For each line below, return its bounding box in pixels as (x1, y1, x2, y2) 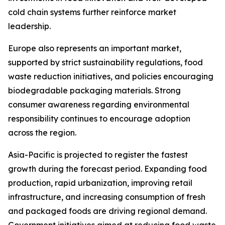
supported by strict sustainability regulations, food (8, 57, 203, 68)
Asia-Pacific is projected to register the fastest (8, 150, 188, 160)
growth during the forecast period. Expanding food (8, 164, 207, 174)
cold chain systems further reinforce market (8, 7, 176, 18)
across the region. (8, 128, 76, 138)
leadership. (8, 21, 51, 32)
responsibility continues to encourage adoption (8, 114, 190, 124)
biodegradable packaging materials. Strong (8, 85, 181, 96)
